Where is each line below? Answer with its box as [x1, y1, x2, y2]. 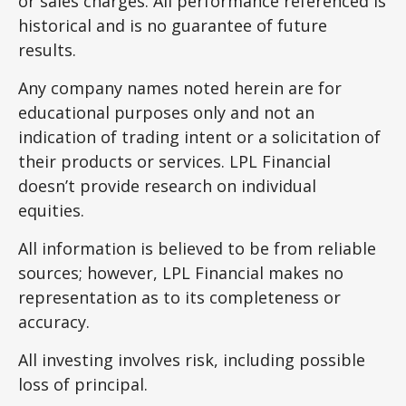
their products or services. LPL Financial [18, 150, 331, 173]
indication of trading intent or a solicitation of [18, 126, 381, 149]
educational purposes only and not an [18, 101, 314, 124]
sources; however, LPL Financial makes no [18, 262, 343, 285]
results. [18, 39, 81, 62]
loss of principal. [18, 373, 152, 396]
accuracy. [18, 311, 94, 333]
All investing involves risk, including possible [18, 349, 365, 372]
